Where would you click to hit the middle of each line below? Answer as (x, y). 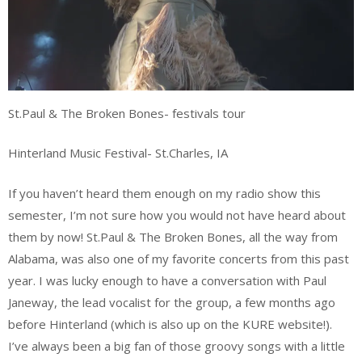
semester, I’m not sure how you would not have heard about (177, 215)
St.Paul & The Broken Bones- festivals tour (127, 113)
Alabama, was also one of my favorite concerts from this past (179, 258)
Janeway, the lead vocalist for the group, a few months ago (172, 302)
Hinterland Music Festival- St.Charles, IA (118, 153)
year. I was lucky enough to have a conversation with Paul (167, 280)
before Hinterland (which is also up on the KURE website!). (170, 324)
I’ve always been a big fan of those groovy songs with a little (177, 345)
